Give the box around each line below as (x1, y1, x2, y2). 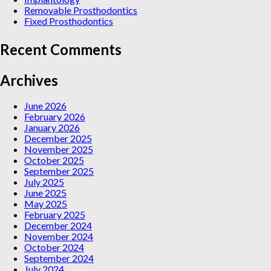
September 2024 (24, 252, 94, 264)
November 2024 (24, 230, 93, 243)
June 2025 (24, 187, 67, 199)
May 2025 (24, 198, 67, 210)
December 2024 (24, 220, 92, 232)
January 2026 (24, 122, 80, 134)
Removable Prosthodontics (24, 4, 137, 16)
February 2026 (24, 111, 85, 123)
